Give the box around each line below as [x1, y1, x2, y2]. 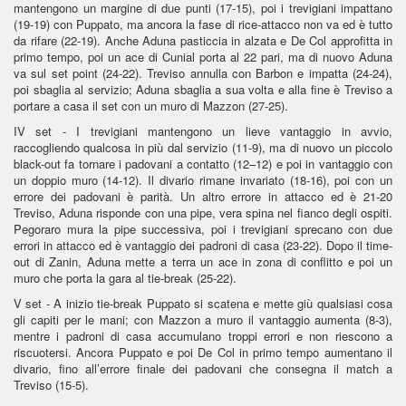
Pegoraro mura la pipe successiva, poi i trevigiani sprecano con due [14, 219, 392, 237]
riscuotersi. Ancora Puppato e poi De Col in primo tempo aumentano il [14, 343, 392, 361]
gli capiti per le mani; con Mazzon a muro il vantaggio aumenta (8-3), [14, 310, 392, 328]
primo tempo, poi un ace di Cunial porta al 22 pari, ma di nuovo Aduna [14, 47, 392, 65]
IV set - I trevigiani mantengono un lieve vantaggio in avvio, [14, 121, 392, 140]
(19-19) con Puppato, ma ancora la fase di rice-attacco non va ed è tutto [14, 14, 392, 33]
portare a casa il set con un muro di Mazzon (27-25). [14, 96, 288, 114]
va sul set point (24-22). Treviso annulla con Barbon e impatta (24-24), [14, 63, 392, 82]
